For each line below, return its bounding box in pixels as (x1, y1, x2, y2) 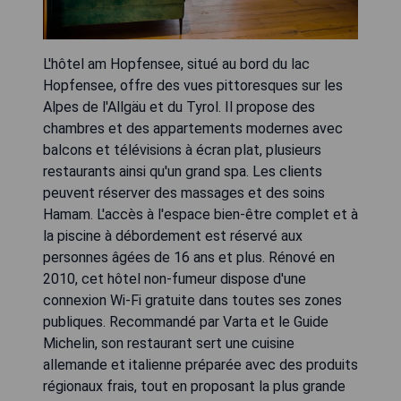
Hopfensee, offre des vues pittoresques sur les (43, 77, 343, 95)
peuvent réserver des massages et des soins (43, 184, 325, 202)
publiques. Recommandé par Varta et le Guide (43, 313, 328, 331)
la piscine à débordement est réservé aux (43, 227, 303, 245)
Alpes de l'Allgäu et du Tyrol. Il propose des (43, 98, 315, 116)
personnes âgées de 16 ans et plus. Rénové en (43, 249, 335, 267)
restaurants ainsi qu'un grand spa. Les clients (43, 163, 322, 181)
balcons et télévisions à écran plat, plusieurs (43, 141, 321, 159)
